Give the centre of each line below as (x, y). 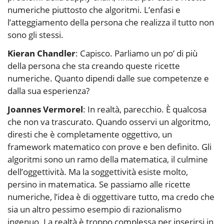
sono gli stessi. (35, 35)
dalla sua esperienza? (48, 91)
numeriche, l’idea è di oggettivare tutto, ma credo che (111, 197)
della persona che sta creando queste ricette (94, 66)
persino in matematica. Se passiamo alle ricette (99, 184)
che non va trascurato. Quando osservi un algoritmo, (109, 122)
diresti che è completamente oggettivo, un (90, 134)
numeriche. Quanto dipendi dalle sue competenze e (108, 78)
